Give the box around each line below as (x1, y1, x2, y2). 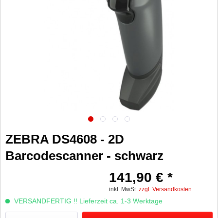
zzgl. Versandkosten (139, 185, 192, 193)
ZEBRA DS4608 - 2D (5, 131, 124, 146)
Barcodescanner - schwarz (5, 148, 163, 163)
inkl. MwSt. (109, 185, 139, 193)
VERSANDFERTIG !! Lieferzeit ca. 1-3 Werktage (12, 197, 163, 205)
